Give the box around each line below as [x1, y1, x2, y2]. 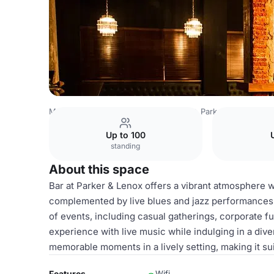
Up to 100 [105, 130, 146, 140]
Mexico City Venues [116, 106, 192, 116]
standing [111, 141, 141, 150]
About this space [49, 162, 149, 177]
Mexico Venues [49, 106, 108, 116]
